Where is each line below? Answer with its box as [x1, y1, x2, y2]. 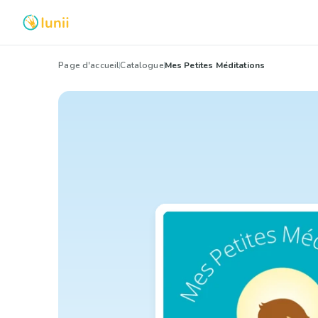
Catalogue [120, 60, 164, 71]
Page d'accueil [58, 60, 120, 71]
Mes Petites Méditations [164, 60, 265, 71]
